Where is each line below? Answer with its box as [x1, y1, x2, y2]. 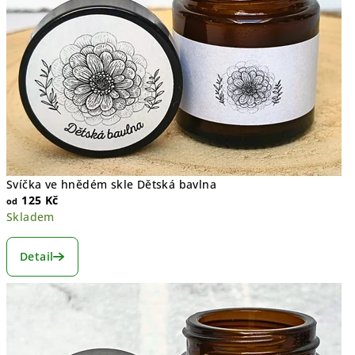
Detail [20, 248, 54, 264]
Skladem [6, 208, 55, 224]
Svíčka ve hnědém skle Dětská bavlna [6, 176, 216, 192]
